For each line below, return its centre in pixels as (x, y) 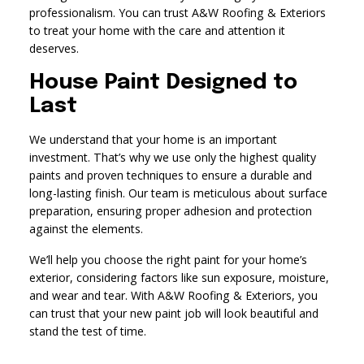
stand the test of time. (87, 331)
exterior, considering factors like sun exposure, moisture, (179, 277)
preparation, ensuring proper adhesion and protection (170, 210)
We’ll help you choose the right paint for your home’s (168, 259)
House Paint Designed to (163, 82)
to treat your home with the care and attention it (157, 30)
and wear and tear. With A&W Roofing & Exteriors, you (173, 295)
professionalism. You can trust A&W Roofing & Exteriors (177, 12)
